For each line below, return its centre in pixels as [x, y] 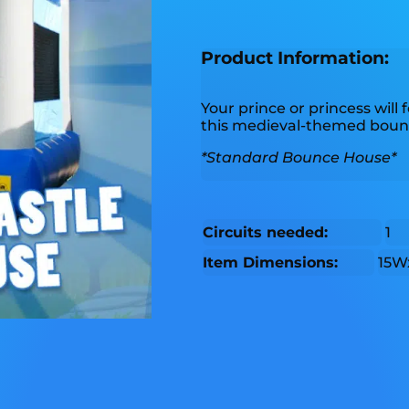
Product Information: [294, 58]
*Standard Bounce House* [298, 158]
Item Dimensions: [270, 263]
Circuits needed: [265, 233]
